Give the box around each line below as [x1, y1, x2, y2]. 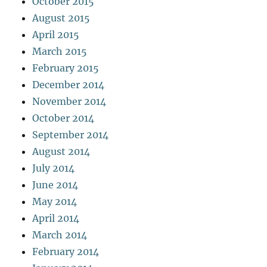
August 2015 [32, 11, 91, 24]
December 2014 [32, 78, 105, 91]
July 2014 [32, 162, 75, 174]
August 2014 [32, 145, 91, 157]
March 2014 [32, 228, 88, 241]
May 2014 [32, 195, 77, 207]
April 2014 [32, 212, 80, 224]
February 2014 [32, 245, 100, 257]
